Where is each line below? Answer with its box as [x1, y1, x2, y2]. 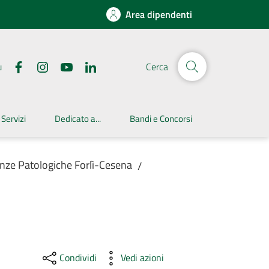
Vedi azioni [120, 250, 164, 265]
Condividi [59, 250, 97, 265]
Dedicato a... [55, 112, 101, 125]
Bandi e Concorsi [130, 112, 192, 125]
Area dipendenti [125, 7, 192, 22]
